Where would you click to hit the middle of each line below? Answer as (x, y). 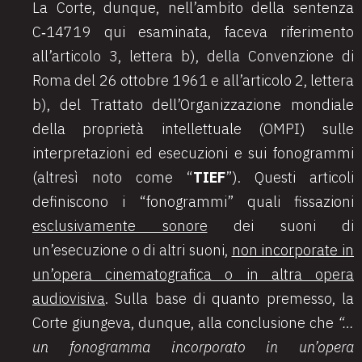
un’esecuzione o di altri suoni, (132, 250)
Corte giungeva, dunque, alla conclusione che (185, 323)
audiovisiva (69, 299)
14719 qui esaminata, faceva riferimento (200, 32)
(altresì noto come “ (113, 177)
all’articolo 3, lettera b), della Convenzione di (193, 56)
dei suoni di (280, 226)
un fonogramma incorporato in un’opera (193, 347)
